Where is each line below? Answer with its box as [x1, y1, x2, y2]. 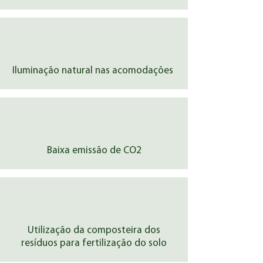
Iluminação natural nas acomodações [12, 66, 176, 76]
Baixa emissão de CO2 [46, 146, 141, 156]
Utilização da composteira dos [28, 225, 160, 235]
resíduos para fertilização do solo [21, 238, 167, 248]
